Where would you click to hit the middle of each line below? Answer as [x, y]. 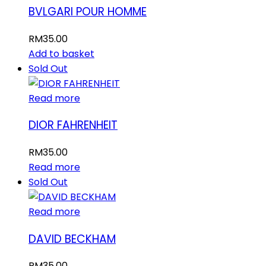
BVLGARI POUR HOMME [88, 11]
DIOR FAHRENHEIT [73, 125]
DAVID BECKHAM [72, 239]
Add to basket [61, 53]
